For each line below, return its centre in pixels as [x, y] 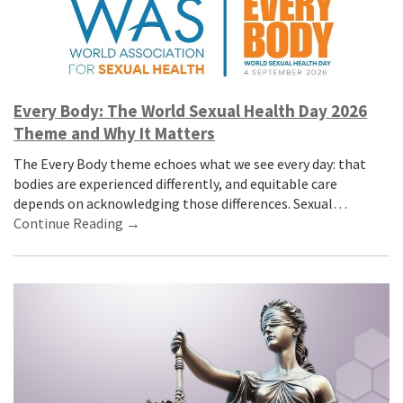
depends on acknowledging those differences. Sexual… [180, 203]
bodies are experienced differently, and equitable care [175, 183]
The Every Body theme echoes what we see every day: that [190, 163]
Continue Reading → [77, 223]
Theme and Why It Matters [114, 133]
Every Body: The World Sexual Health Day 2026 [190, 110]
